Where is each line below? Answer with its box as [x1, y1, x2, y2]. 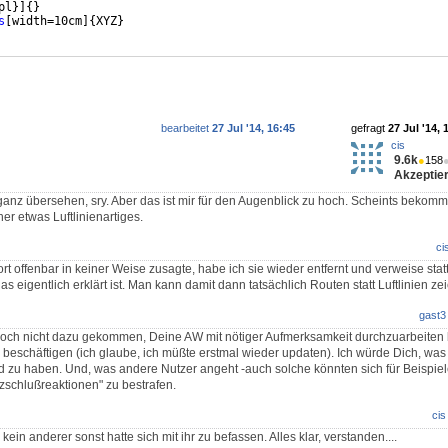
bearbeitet [161, 122, 212, 135]
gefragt [351, 122, 388, 135]
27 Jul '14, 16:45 [212, 122, 295, 135]
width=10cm [12, 14, 82, 29]
